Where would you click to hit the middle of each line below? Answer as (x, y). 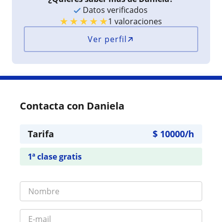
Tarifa (41, 134)
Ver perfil (108, 39)
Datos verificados (114, 10)
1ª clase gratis (55, 156)
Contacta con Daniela (72, 106)
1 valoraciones (135, 21)
